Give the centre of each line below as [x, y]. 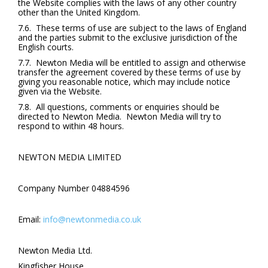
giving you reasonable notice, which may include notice [124, 82]
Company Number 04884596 [74, 188]
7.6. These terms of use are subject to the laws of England [132, 28]
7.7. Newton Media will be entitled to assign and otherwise [132, 63]
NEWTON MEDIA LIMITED [70, 157]
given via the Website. [60, 91]
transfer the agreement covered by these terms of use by [129, 72]
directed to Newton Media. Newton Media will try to [120, 116]
